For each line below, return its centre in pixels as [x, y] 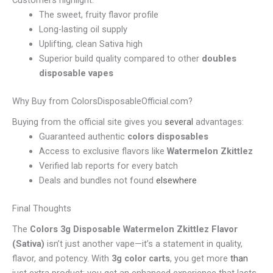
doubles [219, 59]
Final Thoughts [42, 209]
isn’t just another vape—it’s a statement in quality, [144, 244]
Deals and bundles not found [97, 181]
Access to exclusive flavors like [103, 151]
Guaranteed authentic [83, 137]
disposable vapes [76, 73]
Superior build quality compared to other [120, 59]
